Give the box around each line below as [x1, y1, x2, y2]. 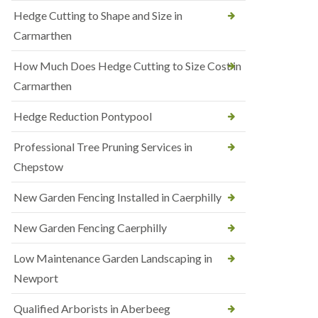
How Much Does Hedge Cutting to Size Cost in [13, 59, 241, 72]
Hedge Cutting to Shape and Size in [13, 9, 182, 22]
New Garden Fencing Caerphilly [13, 221, 167, 234]
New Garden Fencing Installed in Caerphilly [13, 190, 221, 204]
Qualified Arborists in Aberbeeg [13, 302, 170, 315]
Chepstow [13, 160, 63, 173]
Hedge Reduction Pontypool [13, 109, 152, 123]
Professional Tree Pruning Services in [13, 140, 192, 153]
